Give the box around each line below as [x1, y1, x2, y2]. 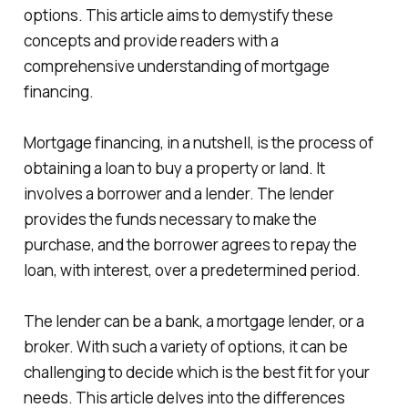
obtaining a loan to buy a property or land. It [23, 158, 325, 179]
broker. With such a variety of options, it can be [23, 336, 348, 358]
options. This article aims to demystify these [23, 5, 333, 26]
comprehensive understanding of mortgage [23, 56, 330, 77]
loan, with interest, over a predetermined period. [23, 260, 361, 281]
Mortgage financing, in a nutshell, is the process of [23, 132, 373, 154]
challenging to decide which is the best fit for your [23, 362, 370, 383]
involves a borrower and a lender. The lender [23, 183, 334, 205]
